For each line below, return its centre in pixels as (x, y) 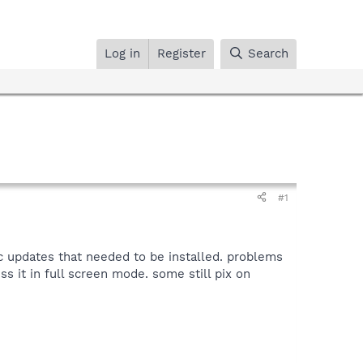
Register (182, 53)
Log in (123, 53)
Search (268, 53)
